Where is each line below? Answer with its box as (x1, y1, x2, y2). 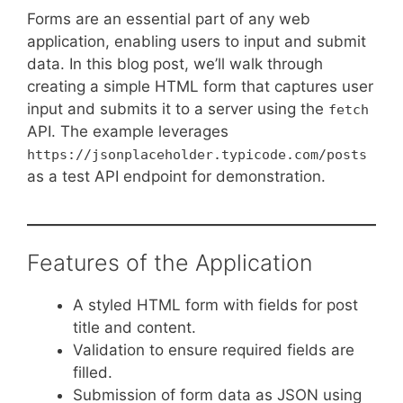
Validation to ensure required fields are (73, 341, 354, 360)
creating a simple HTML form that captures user (27, 76, 373, 95)
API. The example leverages (27, 121, 228, 140)
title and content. (73, 318, 196, 337)
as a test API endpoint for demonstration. (27, 166, 326, 185)
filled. (73, 363, 112, 382)
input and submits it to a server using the (27, 99, 328, 118)
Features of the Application (27, 249, 312, 277)
